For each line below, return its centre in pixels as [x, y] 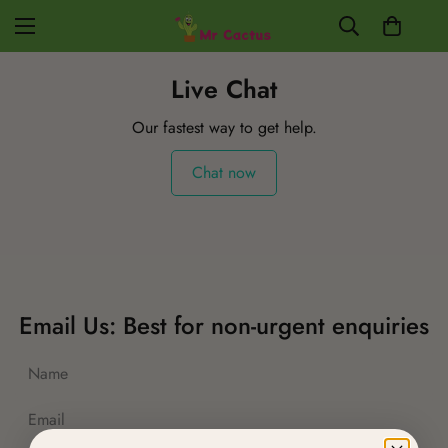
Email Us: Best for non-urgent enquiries [224, 325]
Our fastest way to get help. [224, 127]
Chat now [224, 172]
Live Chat [224, 89]
